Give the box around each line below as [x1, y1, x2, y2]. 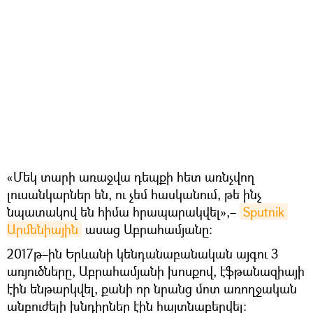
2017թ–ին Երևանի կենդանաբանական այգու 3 [7, 245, 278, 262]
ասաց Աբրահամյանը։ [82, 220, 212, 238]
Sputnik [243, 203, 284, 220]
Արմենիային [7, 220, 78, 238]
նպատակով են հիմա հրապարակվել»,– [7, 203, 240, 220]
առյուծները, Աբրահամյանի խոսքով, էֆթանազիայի [7, 262, 305, 279]
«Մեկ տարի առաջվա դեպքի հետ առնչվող [7, 168, 254, 185]
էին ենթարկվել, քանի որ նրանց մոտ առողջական [7, 279, 297, 297]
